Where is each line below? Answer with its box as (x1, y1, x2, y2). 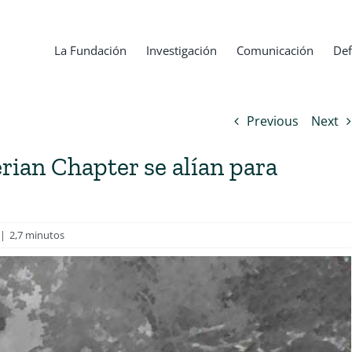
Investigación (146, 42, 217, 58)
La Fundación (54, 42, 126, 58)
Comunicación (236, 42, 313, 58)
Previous (246, 112, 299, 130)
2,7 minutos (9, 228, 64, 242)
